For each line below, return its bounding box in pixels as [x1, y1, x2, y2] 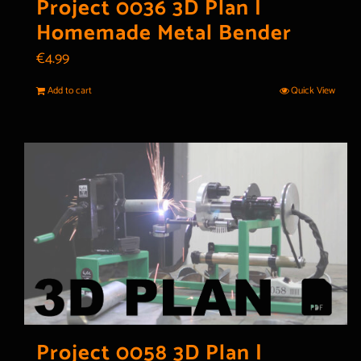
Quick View [291, 83, 336, 99]
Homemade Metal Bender [36, 16, 292, 52]
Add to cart [48, 83, 92, 99]
